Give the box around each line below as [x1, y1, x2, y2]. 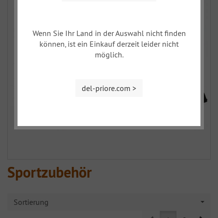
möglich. [94, 50, 124, 59]
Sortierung [14, 197, 49, 207]
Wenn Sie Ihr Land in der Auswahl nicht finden [32, 28, 186, 38]
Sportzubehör [7, 163, 92, 182]
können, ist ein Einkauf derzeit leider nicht [39, 39, 179, 49]
